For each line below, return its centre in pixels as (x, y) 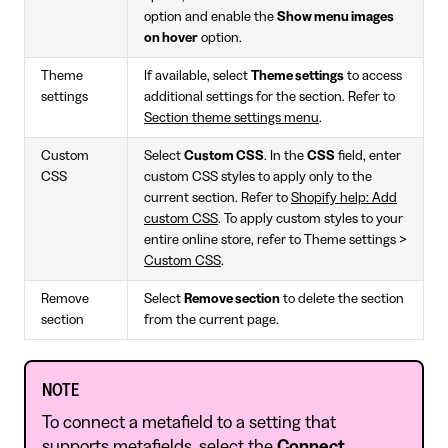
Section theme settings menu (231, 117)
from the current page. (211, 319)
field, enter (368, 155)
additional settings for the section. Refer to (269, 96)
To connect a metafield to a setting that (189, 421)
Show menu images (335, 16)
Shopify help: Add (344, 197)
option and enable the (210, 16)
